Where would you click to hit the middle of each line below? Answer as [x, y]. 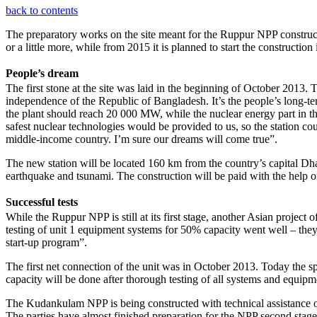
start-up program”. [46, 243]
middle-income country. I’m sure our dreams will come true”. [142, 139]
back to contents [42, 11]
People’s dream [42, 74]
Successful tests [42, 202]
